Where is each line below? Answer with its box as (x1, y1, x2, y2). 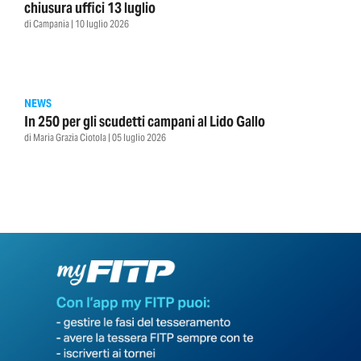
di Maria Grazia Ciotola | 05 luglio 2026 (24, 131, 166, 144)
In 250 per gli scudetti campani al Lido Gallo (24, 112, 265, 131)
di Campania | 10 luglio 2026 (24, 18, 129, 31)
